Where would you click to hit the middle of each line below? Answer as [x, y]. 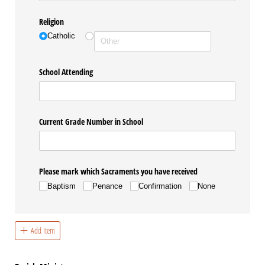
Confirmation [160, 186]
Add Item [43, 230]
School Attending [66, 72]
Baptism [62, 186]
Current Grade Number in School [91, 122]
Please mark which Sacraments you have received [120, 172]
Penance [107, 186]
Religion [52, 21]
